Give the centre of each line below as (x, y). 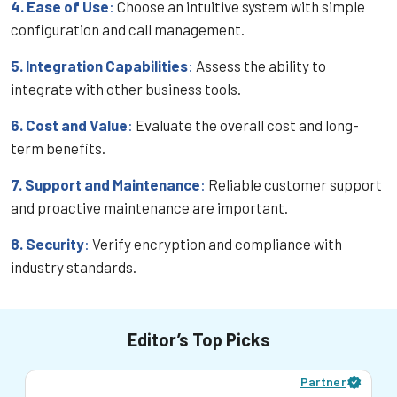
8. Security (47, 244)
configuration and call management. (128, 29)
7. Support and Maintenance (105, 184)
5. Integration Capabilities (99, 66)
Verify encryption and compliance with (216, 244)
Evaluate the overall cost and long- (246, 125)
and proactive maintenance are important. (149, 207)
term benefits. (58, 148)
